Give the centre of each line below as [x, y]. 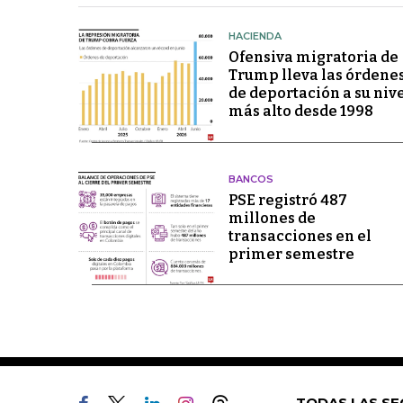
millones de [272, 218]
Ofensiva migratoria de [313, 58]
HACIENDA [255, 36]
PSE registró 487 [287, 200]
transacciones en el [300, 236]
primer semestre [291, 254]
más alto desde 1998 [300, 112]
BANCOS [251, 179]
